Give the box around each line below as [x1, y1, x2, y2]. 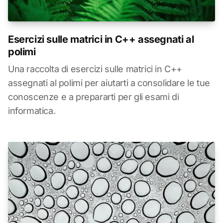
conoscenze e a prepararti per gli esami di [8, 91, 179, 102]
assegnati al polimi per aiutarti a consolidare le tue [8, 77, 210, 88]
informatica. [8, 105, 56, 116]
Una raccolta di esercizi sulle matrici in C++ [8, 63, 183, 74]
